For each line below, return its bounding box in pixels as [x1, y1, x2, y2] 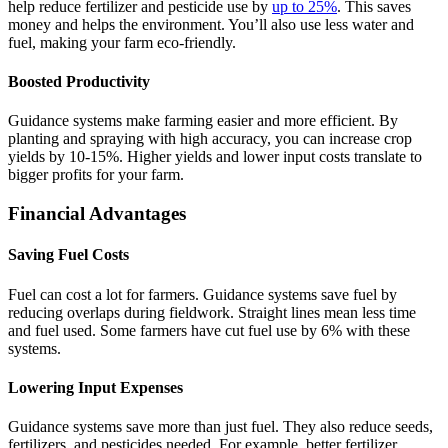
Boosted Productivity [8, 73, 150, 91]
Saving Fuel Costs [8, 246, 129, 264]
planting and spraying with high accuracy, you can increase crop [8, 130, 412, 148]
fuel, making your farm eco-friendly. [8, 33, 240, 51]
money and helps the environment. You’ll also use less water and [8, 15, 414, 33]
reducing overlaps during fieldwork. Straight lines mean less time [8, 303, 416, 321]
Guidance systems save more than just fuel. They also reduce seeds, [8, 418, 433, 436]
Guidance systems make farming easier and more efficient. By [8, 112, 398, 130]
